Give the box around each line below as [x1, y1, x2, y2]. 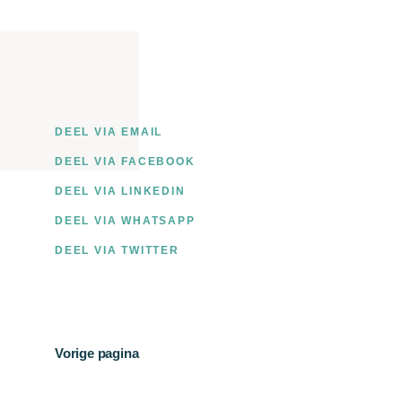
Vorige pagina [55, 345, 139, 361]
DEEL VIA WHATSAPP [55, 214, 196, 227]
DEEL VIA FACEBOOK [55, 155, 196, 168]
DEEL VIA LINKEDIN [55, 185, 186, 197]
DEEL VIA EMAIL [55, 126, 163, 138]
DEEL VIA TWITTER [55, 244, 179, 257]
